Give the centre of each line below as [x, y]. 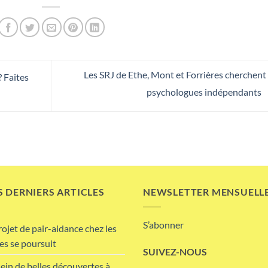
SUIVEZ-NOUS [175, 252]
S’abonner [163, 224]
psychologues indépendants [205, 92]
